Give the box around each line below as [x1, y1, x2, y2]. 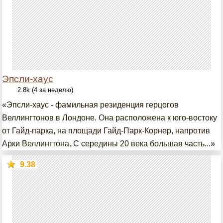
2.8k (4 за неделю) [17, 86, 74, 94]
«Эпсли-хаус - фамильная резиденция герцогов [2, 101, 179, 109]
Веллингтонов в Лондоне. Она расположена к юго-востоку [2, 113, 218, 122]
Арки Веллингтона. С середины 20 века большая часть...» [2, 139, 216, 148]
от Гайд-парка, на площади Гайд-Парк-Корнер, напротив [2, 126, 211, 135]
